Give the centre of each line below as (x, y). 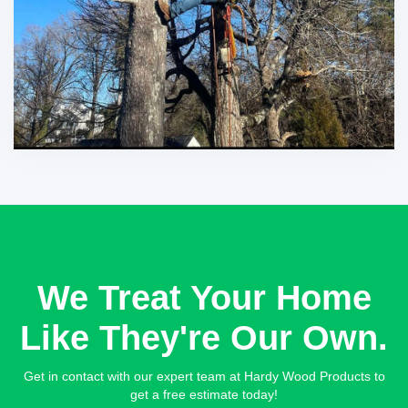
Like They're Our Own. (204, 337)
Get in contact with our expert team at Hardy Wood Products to (204, 376)
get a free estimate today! (204, 394)
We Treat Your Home (204, 297)
